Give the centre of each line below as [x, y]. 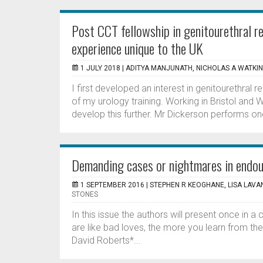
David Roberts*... [106, 240]
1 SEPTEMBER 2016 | [115, 185]
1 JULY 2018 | [103, 68]
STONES [85, 194]
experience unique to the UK [137, 48]
